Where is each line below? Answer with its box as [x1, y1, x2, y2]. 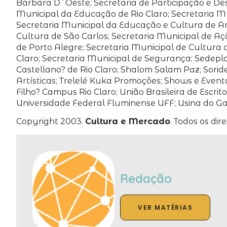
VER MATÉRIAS [138, 203, 193, 212]
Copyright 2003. [16, 117, 85, 127]
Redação [120, 170, 172, 186]
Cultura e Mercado [85, 117, 170, 127]
